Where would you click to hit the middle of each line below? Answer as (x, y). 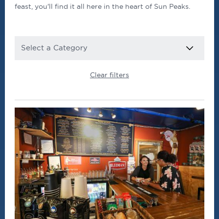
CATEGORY (32, 40)
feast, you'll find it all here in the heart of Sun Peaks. (102, 6)
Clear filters (109, 75)
